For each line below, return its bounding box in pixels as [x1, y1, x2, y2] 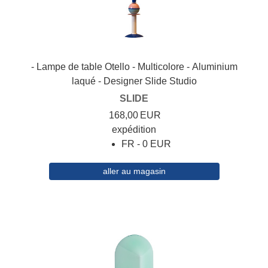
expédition [112, 124, 156, 135]
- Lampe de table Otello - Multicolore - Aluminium [31, 62, 237, 72]
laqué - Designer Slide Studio [71, 76, 197, 87]
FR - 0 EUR [121, 139, 171, 150]
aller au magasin [102, 166, 166, 176]
